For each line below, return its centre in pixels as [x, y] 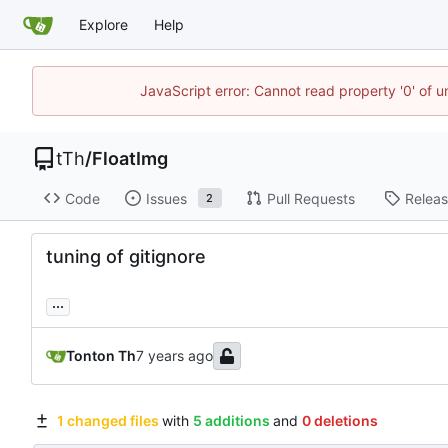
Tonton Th [101, 356]
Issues [166, 198]
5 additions [231, 421]
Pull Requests [310, 198]
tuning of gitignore [126, 257]
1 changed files [107, 421]
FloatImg [130, 158]
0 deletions [339, 421]
